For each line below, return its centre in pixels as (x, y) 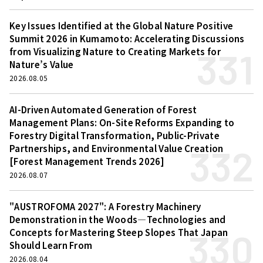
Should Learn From (51, 245)
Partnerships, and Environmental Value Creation (117, 148)
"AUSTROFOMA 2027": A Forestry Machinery (105, 206)
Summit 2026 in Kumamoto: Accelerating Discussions (127, 38)
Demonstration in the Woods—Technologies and (118, 219)
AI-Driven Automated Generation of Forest (103, 109)
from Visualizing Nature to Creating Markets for (115, 51)
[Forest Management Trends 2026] (87, 161)
